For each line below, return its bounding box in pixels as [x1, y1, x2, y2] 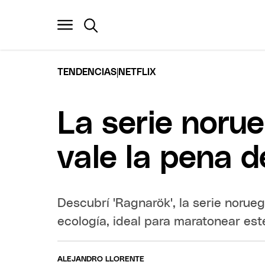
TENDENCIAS [57, 67, 117, 77]
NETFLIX [118, 67, 157, 77]
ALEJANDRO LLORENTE [57, 255, 145, 263]
